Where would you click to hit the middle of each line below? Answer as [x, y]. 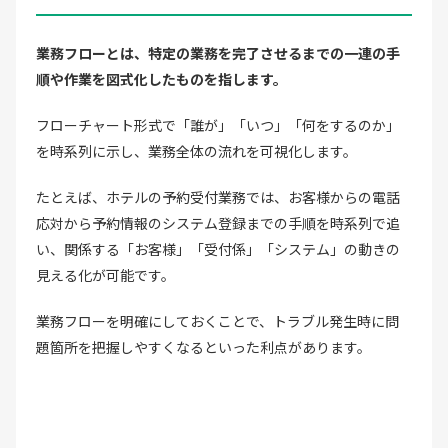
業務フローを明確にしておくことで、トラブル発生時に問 [217, 320]
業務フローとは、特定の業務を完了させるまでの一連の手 [218, 52]
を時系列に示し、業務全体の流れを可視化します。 [196, 150]
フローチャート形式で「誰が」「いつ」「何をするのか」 [218, 124]
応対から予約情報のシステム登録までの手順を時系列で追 [218, 222]
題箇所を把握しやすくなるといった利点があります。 [203, 346]
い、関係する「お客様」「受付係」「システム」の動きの [218, 248]
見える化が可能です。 [105, 274]
